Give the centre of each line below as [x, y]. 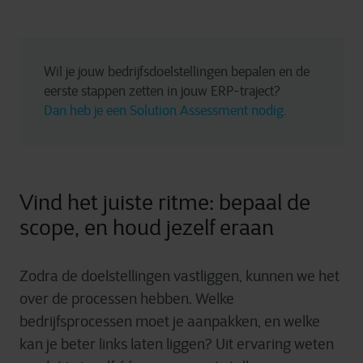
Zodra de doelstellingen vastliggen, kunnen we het [179, 276]
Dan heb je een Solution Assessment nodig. [165, 110]
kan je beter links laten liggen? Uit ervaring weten [177, 344]
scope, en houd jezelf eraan [147, 227]
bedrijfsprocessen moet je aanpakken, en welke [170, 321]
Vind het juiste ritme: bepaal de [165, 202]
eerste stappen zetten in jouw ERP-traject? [164, 91]
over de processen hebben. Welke [127, 299]
